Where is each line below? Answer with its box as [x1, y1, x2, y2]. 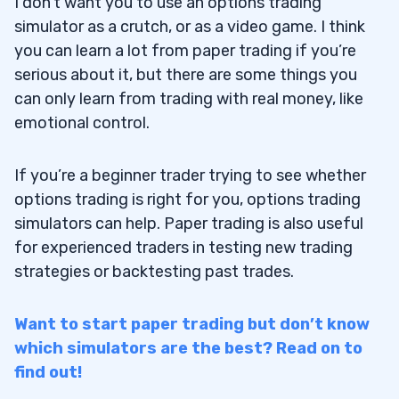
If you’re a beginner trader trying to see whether [14, 165, 366, 185]
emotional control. [14, 112, 150, 133]
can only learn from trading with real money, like [14, 88, 363, 109]
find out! [14, 362, 82, 382]
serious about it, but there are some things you [14, 64, 357, 85]
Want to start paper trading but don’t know [14, 313, 370, 334]
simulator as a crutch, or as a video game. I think [14, 16, 365, 37]
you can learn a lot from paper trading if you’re [14, 40, 356, 61]
